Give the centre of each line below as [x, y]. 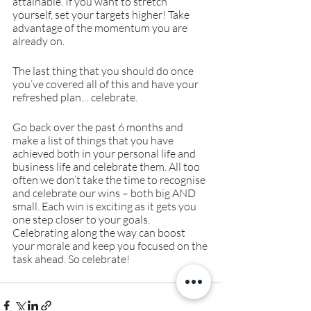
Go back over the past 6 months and [99, 127]
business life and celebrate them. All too [107, 166]
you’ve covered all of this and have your [107, 84]
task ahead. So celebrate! [71, 259]
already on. [39, 41]
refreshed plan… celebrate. [75, 97]
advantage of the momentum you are [101, 27]
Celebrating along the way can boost [100, 232]
